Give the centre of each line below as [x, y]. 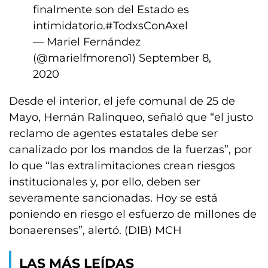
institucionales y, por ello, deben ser [105, 182]
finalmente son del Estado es [111, 10]
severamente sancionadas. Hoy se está [113, 198]
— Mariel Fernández [87, 42]
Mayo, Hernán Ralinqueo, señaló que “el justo [131, 117]
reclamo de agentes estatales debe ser [113, 133]
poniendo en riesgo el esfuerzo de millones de [133, 214]
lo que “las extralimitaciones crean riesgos [122, 166]
